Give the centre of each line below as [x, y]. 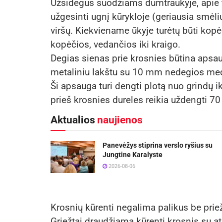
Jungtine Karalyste [133, 155]
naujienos [120, 120]
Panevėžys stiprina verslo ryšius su [158, 145]
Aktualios [73, 120]
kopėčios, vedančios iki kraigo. [115, 45]
